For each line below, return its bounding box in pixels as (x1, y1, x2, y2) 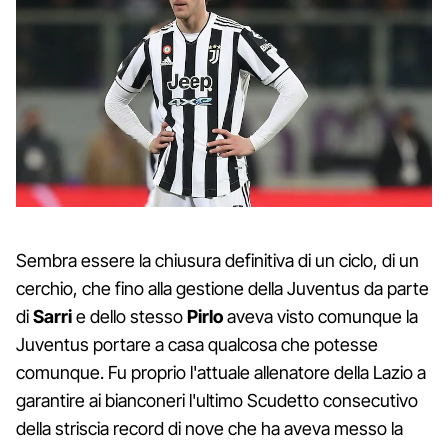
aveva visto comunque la (223, 305, 418, 327)
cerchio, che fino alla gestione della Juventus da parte (16, 277, 429, 299)
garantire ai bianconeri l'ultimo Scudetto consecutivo (16, 389, 418, 411)
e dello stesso (72, 305, 187, 327)
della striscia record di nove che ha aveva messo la (16, 417, 403, 439)
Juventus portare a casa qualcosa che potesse (16, 333, 378, 355)
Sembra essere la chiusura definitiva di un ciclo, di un (16, 249, 419, 271)
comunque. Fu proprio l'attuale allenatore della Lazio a (16, 361, 426, 383)
